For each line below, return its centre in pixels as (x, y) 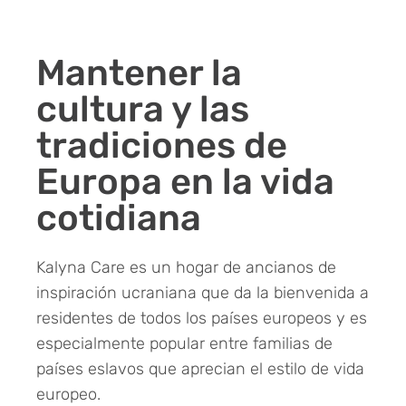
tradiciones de (162, 145)
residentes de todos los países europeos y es (202, 318)
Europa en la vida (185, 181)
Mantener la (139, 72)
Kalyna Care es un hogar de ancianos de (186, 267)
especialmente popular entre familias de (184, 343)
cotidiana (119, 217)
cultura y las (143, 109)
